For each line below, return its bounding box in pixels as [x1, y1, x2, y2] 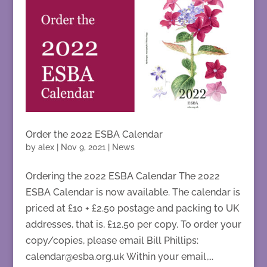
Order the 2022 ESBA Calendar [25, 128, 163, 140]
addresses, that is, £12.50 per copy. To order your [25, 218, 241, 230]
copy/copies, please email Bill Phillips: [25, 234, 198, 246]
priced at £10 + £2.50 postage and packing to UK [25, 202, 239, 214]
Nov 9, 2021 [60, 142, 105, 152]
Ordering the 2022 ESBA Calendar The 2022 [25, 170, 220, 182]
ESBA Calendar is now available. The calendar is [25, 186, 240, 198]
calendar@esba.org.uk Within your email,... [25, 250, 213, 262]
